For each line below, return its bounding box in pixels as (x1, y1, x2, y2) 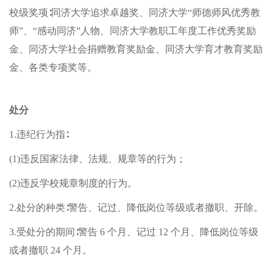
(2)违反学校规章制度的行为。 (9, 178, 137, 188)
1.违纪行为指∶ (9, 129, 68, 140)
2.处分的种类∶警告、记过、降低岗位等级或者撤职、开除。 (9, 202, 263, 213)
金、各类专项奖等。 (9, 62, 97, 73)
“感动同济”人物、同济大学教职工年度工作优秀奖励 (33, 26, 256, 36)
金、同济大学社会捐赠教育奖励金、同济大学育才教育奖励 (9, 44, 263, 54)
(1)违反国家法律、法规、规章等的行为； (9, 154, 186, 164)
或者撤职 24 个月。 (9, 245, 92, 255)
